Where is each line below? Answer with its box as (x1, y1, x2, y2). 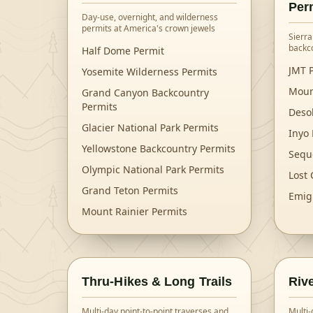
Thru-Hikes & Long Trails (82, 275, 233, 289)
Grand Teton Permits (82, 184, 178, 197)
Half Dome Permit (82, 44, 164, 57)
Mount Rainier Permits (82, 205, 187, 218)
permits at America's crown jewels (82, 22, 215, 34)
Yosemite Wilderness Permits (82, 65, 217, 78)
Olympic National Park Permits (82, 163, 224, 176)
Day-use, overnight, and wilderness (82, 11, 218, 23)
